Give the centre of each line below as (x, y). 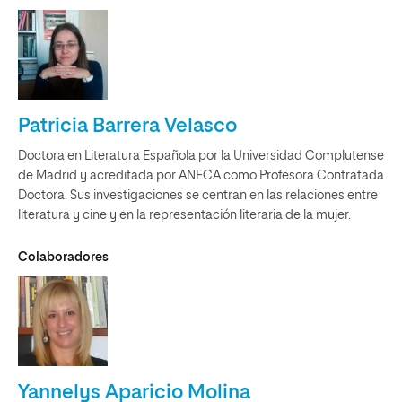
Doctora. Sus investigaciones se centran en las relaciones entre (198, 196)
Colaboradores (63, 258)
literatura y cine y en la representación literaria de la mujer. (184, 215)
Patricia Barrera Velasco (127, 127)
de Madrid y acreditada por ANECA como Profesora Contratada (201, 176)
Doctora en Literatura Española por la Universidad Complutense (201, 156)
